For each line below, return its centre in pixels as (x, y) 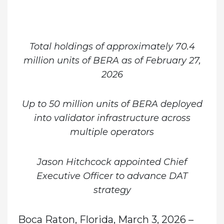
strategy (112, 190)
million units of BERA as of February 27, (112, 60)
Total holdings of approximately (102, 46)
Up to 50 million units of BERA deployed (112, 104)
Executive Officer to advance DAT (112, 176)
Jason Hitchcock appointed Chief (112, 162)
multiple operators (112, 132)
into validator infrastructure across (112, 118)
